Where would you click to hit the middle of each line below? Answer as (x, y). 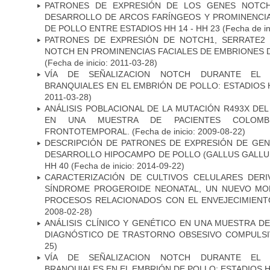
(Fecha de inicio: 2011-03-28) (101, 62)
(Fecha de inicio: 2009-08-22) (187, 131)
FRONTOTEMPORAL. (87, 131)
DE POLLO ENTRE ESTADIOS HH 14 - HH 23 (133, 28)
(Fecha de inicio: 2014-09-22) (127, 165)
